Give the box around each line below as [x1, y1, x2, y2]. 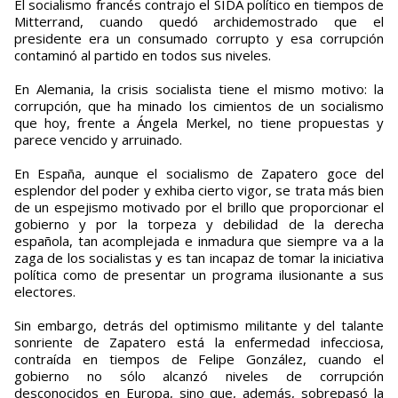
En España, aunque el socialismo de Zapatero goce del [14, 164, 384, 183]
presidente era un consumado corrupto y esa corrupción [14, 29, 384, 48]
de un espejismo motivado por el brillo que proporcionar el [14, 198, 384, 217]
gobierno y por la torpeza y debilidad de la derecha [14, 215, 384, 234]
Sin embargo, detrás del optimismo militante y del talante [14, 316, 384, 335]
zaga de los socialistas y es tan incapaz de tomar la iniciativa [14, 249, 384, 267]
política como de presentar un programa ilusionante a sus [14, 266, 384, 284]
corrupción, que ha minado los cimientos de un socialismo [14, 97, 384, 115]
